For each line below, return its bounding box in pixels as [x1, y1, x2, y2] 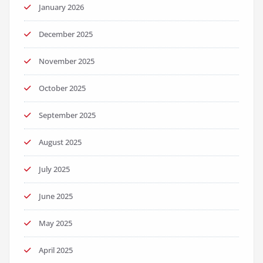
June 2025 [39, 191, 73, 202]
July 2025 [39, 164, 70, 175]
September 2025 [39, 110, 96, 121]
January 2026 [39, 2, 84, 13]
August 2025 [39, 137, 82, 148]
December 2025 [39, 29, 93, 40]
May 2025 [39, 218, 72, 229]
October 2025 [39, 83, 86, 94]
